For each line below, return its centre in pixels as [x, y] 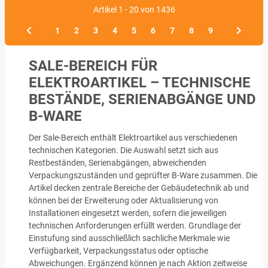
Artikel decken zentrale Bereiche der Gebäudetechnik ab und [139, 188]
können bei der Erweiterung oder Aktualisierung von [124, 200]
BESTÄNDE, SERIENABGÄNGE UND [142, 99]
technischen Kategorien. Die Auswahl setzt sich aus [124, 150]
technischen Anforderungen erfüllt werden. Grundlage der [135, 225]
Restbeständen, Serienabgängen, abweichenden [118, 162]
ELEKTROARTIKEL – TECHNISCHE [140, 82]
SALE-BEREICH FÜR [93, 66]
